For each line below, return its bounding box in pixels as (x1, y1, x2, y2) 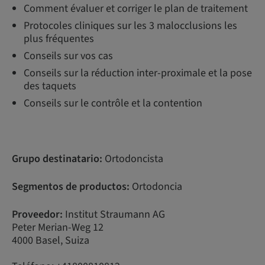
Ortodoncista (102, 151, 163, 166)
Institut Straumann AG (63, 207, 165, 222)
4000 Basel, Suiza (12, 233, 89, 248)
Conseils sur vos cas (24, 49, 113, 63)
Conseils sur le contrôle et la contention (24, 96, 202, 111)
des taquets (24, 79, 76, 93)
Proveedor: (12, 207, 63, 222)
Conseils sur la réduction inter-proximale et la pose (24, 66, 252, 80)
